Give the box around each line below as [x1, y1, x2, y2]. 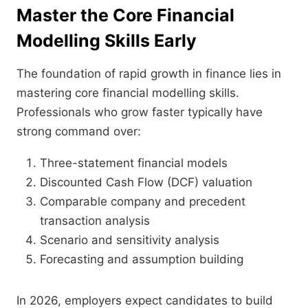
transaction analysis [40, 214, 150, 228]
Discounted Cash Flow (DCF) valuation [40, 175, 252, 190]
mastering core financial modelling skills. [16, 86, 239, 100]
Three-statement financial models [40, 156, 228, 170]
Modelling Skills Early [16, 30, 197, 52]
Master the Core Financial [16, 5, 234, 26]
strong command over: [16, 124, 141, 139]
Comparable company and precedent [40, 195, 245, 209]
